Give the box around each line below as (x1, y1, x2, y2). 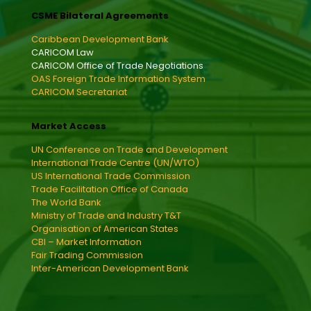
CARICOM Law (31, 46, 94, 60)
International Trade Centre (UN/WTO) (31, 156, 199, 170)
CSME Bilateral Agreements (31, 9, 169, 23)
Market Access (31, 119, 106, 133)
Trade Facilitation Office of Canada (31, 183, 188, 196)
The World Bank (31, 196, 101, 210)
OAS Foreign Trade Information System (31, 72, 205, 86)
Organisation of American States (31, 222, 178, 236)
